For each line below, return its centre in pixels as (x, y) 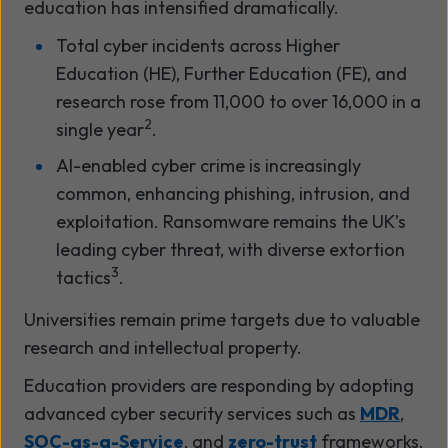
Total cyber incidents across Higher (198, 45)
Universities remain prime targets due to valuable (222, 319)
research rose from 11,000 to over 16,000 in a (238, 101)
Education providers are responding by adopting (219, 385)
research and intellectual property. (163, 347)
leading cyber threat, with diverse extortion (230, 249)
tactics (83, 277)
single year (100, 129)
